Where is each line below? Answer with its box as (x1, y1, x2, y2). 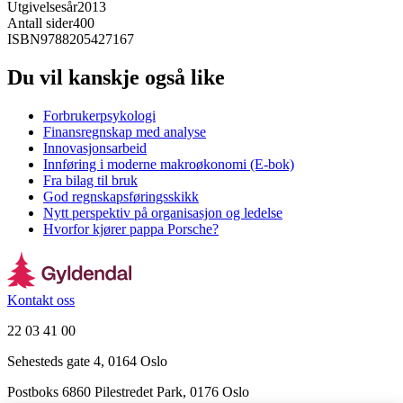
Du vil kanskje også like (7, 65, 225, 89)
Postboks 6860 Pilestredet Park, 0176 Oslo (7, 383, 249, 399)
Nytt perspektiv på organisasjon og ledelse (43, 204, 282, 220)
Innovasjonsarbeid (43, 139, 147, 156)
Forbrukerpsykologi (43, 107, 156, 123)
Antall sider (7, 15, 73, 31)
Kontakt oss (7, 291, 75, 308)
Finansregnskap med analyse (43, 123, 206, 139)
